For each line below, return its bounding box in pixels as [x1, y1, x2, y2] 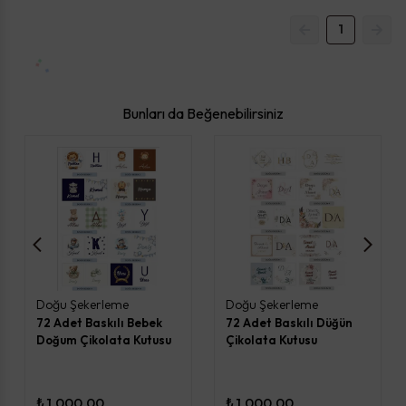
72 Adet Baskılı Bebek [36, 314, 162, 330]
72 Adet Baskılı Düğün [226, 314, 353, 330]
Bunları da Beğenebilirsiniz [122, 103, 284, 122]
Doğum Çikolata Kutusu [36, 332, 171, 347]
